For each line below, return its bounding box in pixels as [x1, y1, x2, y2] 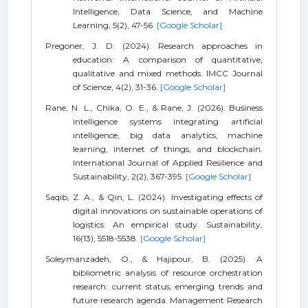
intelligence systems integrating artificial [73, 116, 263, 126]
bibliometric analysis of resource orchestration [73, 267, 263, 278]
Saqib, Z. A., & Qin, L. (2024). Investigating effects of [45, 192, 263, 202]
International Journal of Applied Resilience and [73, 157, 263, 168]
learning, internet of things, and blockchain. [73, 144, 263, 154]
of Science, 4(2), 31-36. [73, 82, 160, 92]
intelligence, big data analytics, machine [73, 130, 263, 140]
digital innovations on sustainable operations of [73, 206, 263, 216]
